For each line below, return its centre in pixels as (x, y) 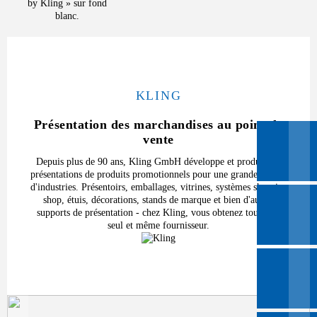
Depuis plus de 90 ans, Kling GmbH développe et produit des (158, 161)
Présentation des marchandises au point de (158, 124)
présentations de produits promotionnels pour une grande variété (158, 174)
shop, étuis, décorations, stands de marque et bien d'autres (158, 200)
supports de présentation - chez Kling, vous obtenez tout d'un (158, 212)
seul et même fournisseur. (158, 225)
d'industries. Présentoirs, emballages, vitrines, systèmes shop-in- (158, 187)
